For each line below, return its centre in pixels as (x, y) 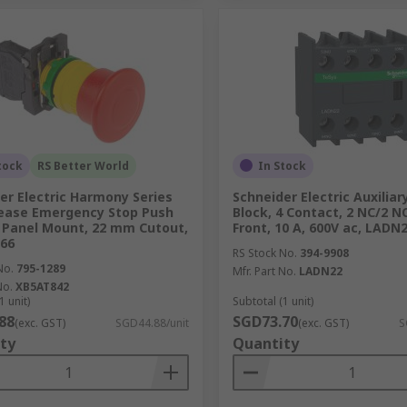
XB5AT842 (42, 286)
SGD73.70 (265, 321)
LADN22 (320, 271)
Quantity (265, 343)
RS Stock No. (264, 253)
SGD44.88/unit (152, 323)
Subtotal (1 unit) (273, 301)
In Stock (282, 165)
